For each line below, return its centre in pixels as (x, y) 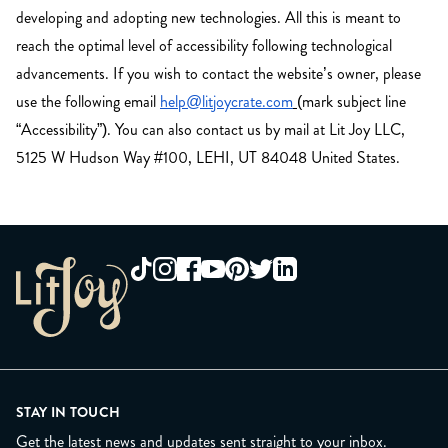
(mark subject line (351, 102)
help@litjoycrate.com (226, 102)
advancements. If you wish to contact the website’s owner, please (218, 74)
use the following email (88, 102)
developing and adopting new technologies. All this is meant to (208, 18)
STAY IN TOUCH (68, 412)
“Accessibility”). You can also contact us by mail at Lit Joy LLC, (210, 130)
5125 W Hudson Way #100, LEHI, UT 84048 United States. (208, 158)
